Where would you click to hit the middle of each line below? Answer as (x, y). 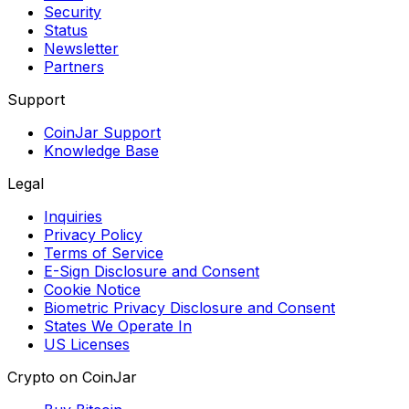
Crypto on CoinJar (72, 377)
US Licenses (87, 344)
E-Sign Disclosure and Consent (152, 271)
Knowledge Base (101, 150)
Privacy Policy (93, 234)
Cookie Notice (92, 289)
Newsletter (81, 48)
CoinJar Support (102, 132)
